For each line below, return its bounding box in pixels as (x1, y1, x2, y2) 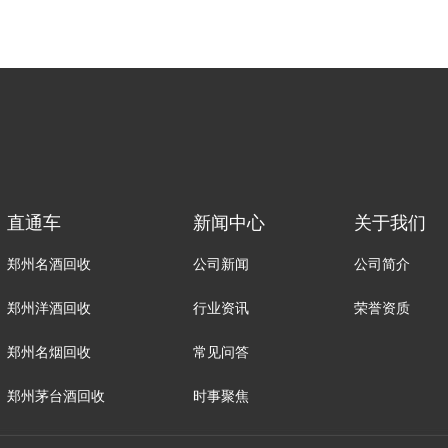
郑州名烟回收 (6, 343, 91, 360)
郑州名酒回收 (6, 255, 91, 272)
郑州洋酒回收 (6, 299, 91, 316)
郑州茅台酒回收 (6, 387, 105, 404)
